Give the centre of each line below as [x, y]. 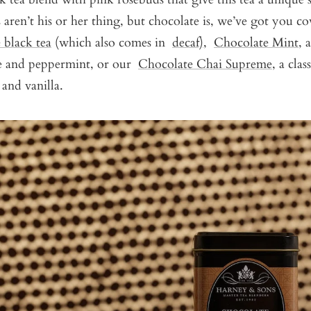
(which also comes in [112, 42]
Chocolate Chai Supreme [205, 64]
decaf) [188, 42]
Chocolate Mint [256, 42]
